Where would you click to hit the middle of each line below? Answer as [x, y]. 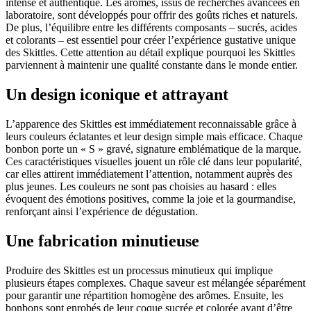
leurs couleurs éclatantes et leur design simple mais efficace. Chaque [154, 136]
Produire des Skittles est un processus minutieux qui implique [139, 270]
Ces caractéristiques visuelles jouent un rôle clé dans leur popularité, [154, 161]
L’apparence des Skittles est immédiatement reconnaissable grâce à [151, 124]
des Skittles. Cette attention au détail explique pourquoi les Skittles [150, 52]
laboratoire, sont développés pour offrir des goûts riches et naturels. [152, 15]
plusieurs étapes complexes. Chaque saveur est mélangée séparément [155, 283]
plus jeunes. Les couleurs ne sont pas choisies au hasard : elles [141, 186]
